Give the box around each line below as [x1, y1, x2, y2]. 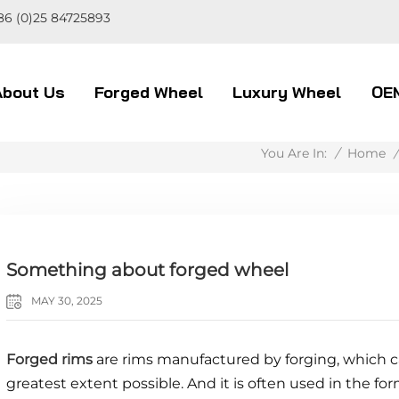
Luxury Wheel [232, 82, 342, 102]
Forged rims [6, 351, 97, 369]
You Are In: [261, 145, 328, 162]
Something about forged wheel [6, 259, 289, 281]
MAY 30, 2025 [28, 294, 103, 308]
